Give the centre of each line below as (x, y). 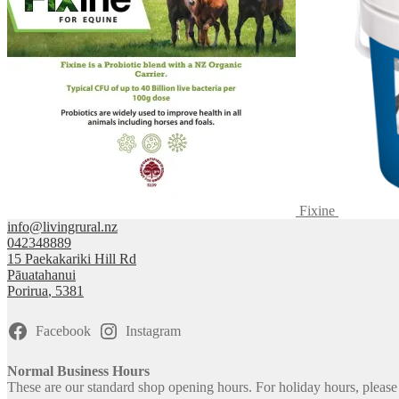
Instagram (154, 330)
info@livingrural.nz (62, 226)
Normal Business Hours (78, 370)
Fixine (317, 210)
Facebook (63, 330)
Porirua (28, 290)
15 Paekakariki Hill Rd (72, 258)
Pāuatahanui (41, 274)
